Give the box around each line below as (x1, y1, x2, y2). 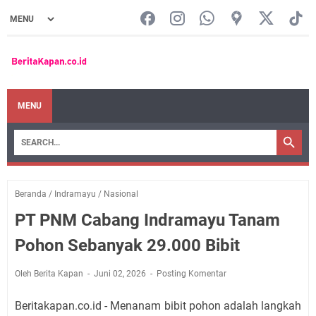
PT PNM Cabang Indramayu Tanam (15, 209, 280, 230)
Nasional (104, 188, 138, 199)
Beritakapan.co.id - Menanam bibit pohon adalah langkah (15, 298, 301, 312)
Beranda (15, 188, 47, 199)
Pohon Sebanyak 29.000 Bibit (15, 235, 240, 255)
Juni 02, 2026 (94, 268, 148, 279)
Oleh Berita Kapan (15, 268, 85, 279)
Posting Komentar (157, 268, 226, 279)
